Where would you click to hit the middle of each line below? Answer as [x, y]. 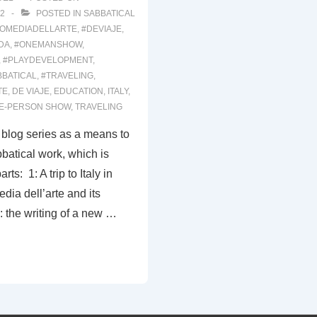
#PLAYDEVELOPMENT [47, 60]
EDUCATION [78, 91]
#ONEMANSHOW [48, 45]
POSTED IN [58, 13]
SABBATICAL [109, 13]
